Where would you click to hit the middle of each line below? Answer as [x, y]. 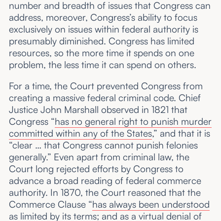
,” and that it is [181, 133]
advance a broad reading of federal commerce [105, 180]
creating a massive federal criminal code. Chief [105, 97]
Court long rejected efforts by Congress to [96, 168]
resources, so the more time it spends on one [101, 53]
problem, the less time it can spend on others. [105, 64]
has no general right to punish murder [133, 121]
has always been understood [151, 204]
